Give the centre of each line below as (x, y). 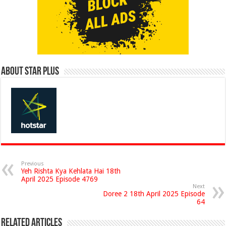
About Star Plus (30, 72)
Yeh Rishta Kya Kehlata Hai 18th (71, 171)
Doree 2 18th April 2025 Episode (154, 194)
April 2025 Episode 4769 (60, 179)
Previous (33, 164)
